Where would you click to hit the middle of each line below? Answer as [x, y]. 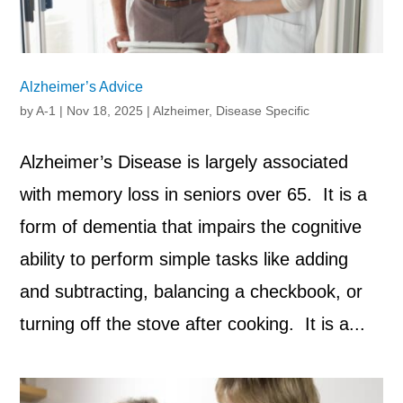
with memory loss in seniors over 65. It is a [194, 195]
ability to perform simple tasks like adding [184, 260]
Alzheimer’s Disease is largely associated [184, 162]
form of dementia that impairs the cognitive [191, 227]
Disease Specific [263, 111]
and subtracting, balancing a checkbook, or [192, 292]
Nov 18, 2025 [105, 111]
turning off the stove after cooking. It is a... [193, 324]
